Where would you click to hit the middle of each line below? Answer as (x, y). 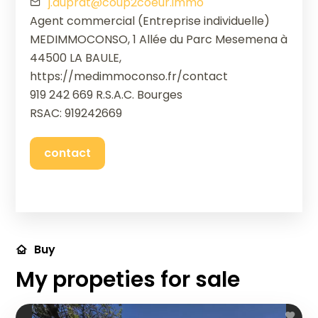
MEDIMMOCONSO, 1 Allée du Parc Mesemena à (159, 40)
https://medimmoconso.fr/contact (129, 77)
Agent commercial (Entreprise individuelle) (150, 21)
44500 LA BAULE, (76, 58)
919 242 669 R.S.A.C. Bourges (106, 95)
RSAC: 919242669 (76, 114)
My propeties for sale (128, 280)
